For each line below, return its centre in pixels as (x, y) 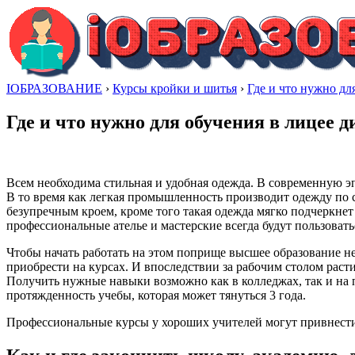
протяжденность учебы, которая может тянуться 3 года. (156, 295)
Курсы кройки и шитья (175, 88)
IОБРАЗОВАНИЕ (54, 88)
